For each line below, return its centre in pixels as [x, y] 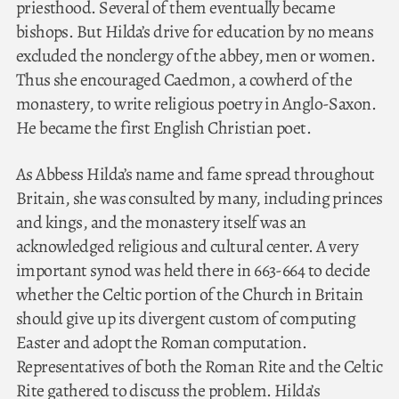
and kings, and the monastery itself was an [161, 223]
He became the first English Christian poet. [163, 127]
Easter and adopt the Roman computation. [161, 343]
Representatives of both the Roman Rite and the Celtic [199, 367]
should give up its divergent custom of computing [186, 319]
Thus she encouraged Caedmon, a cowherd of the [184, 79]
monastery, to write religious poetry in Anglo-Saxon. [196, 103]
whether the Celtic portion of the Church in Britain [189, 295]
